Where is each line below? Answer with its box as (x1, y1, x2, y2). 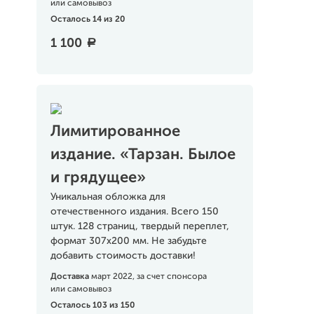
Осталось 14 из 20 (50, 15, 125, 24)
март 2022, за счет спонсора (90, 273, 207, 281)
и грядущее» (50, 170, 146, 186)
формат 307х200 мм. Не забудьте (50, 236, 207, 246)
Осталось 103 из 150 (50, 301, 135, 310)
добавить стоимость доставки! (50, 251, 196, 261)
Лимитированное (50, 124, 180, 139)
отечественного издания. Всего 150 (50, 207, 219, 217)
